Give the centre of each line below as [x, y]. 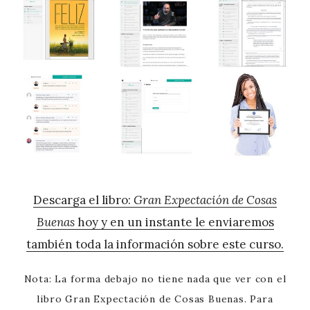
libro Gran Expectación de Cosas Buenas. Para [155, 299]
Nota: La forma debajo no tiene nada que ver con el [155, 279]
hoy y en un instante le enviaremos [174, 222]
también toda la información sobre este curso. [155, 245]
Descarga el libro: [83, 200]
